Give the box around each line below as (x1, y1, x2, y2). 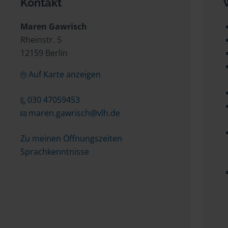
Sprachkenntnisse (20, 146, 89, 157)
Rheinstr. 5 (20, 34, 62, 45)
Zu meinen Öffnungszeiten (20, 133, 122, 144)
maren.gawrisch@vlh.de (28, 107, 120, 119)
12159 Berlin (20, 47, 68, 59)
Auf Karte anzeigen (28, 69, 101, 80)
